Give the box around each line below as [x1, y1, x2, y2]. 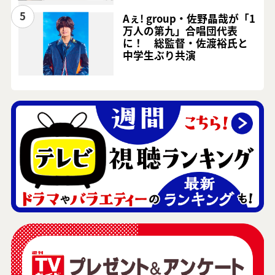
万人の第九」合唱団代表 [123, 23, 238, 38]
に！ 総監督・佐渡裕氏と [123, 35, 249, 50]
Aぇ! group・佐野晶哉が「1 [123, 10, 256, 26]
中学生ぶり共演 [123, 47, 196, 63]
